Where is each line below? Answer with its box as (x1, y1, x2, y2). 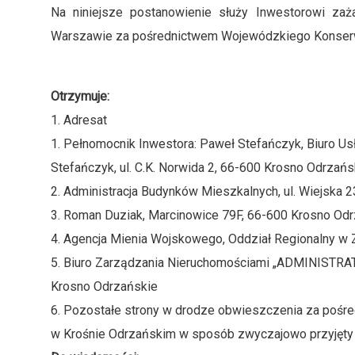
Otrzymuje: (51, 89, 109, 105)
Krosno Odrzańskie (51, 279, 158, 295)
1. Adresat (51, 113, 107, 128)
